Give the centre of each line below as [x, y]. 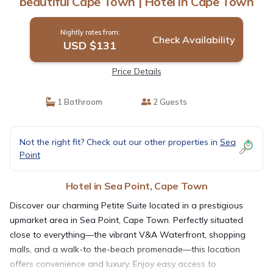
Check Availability [193, 39]
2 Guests [169, 101]
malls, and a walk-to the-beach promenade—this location [125, 249]
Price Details [136, 71]
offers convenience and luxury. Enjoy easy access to [113, 264]
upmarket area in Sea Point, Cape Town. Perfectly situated [126, 220]
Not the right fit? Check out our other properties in [120, 142]
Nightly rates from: [90, 32]
